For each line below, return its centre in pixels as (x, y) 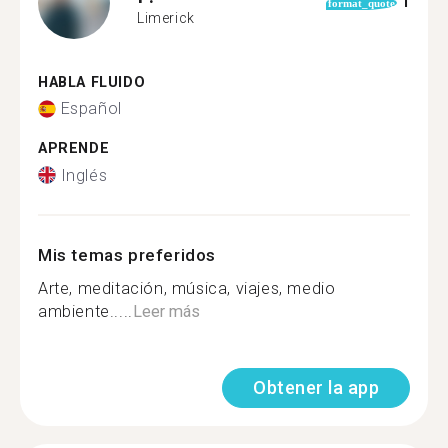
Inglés (84, 175)
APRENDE (74, 148)
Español (91, 108)
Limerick (166, 18)
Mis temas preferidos (127, 254)
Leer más (166, 311)
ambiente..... (85, 311)
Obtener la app (316, 387)
